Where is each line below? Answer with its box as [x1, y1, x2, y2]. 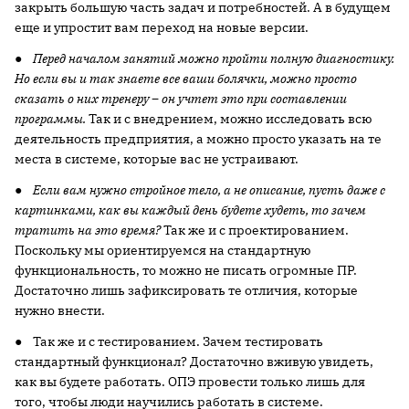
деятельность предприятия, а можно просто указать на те [15, 131, 382, 147]
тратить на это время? [15, 222, 161, 238]
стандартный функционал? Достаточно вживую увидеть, [15, 353, 373, 370]
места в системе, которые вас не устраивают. [15, 151, 299, 167]
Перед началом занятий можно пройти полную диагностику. [33, 50, 394, 67]
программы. [15, 110, 86, 127]
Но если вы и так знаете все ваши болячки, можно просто [15, 70, 357, 87]
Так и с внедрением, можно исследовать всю [86, 110, 372, 127]
